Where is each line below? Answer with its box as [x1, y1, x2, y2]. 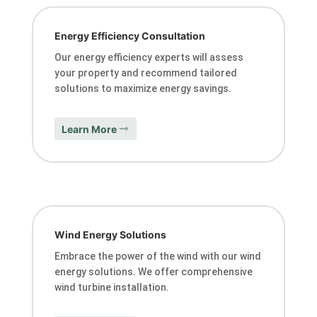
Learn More [61, 122, 117, 135]
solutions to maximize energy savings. [54, 83, 231, 95]
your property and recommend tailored [54, 67, 237, 79]
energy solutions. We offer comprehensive [54, 265, 253, 277]
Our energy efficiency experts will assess [54, 52, 243, 64]
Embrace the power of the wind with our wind [54, 250, 261, 262]
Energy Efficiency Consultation [54, 30, 205, 42]
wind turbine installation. [54, 281, 169, 293]
